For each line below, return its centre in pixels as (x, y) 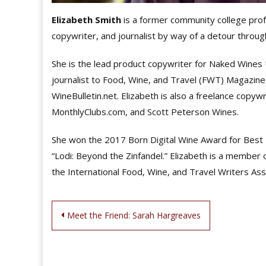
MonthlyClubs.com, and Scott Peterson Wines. (145, 111)
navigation (98, 241)
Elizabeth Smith (86, 19)
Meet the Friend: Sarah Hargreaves (134, 216)
